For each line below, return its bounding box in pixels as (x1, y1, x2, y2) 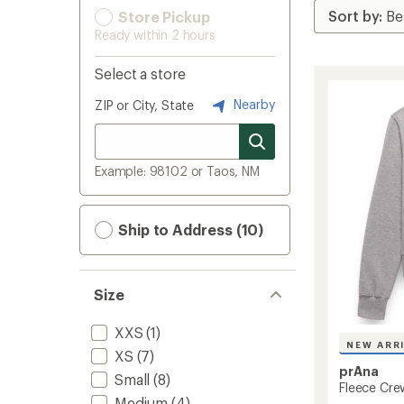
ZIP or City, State (95, 97, 195, 113)
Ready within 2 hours (95, 27, 216, 42)
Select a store (95, 65, 186, 82)
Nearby (230, 96, 275, 112)
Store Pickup (115, 8, 210, 25)
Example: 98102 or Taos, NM (95, 163, 260, 179)
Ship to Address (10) (115, 221, 264, 238)
